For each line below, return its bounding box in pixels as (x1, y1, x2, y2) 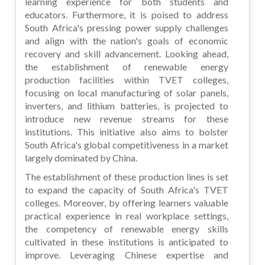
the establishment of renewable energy (25, 60, 228, 72)
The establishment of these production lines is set (25, 170, 228, 182)
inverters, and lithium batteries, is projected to (25, 99, 228, 111)
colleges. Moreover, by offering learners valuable (25, 196, 228, 208)
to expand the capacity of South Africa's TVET (25, 183, 228, 195)
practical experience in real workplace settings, (25, 209, 228, 221)
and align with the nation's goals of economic (25, 34, 228, 46)
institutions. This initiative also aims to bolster (25, 125, 228, 137)
